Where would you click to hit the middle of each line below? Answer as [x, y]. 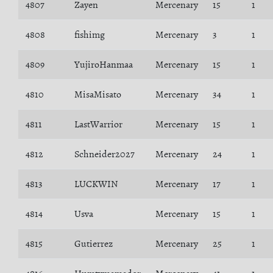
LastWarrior [98, 124]
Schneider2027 [105, 154]
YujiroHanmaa [104, 65]
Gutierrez [94, 244]
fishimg [90, 35]
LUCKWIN [96, 184]
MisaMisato [98, 94]
